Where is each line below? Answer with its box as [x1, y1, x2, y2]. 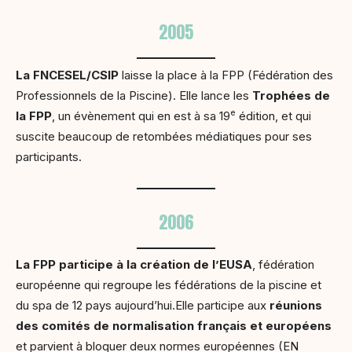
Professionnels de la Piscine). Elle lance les [16, 87, 252, 103]
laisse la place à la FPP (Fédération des [122, 67, 333, 82]
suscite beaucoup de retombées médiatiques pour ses [16, 128, 312, 144]
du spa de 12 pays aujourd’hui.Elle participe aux [16, 298, 269, 313]
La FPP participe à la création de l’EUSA [16, 257, 252, 273]
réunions [269, 298, 322, 313]
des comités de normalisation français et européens [16, 318, 332, 334]
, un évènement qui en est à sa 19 [52, 108, 230, 123]
